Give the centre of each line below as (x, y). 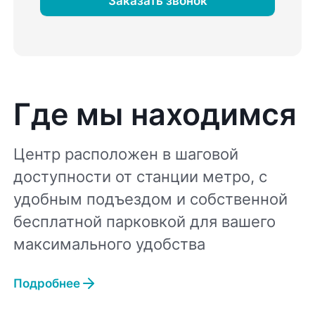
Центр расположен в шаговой (126, 154)
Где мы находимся (155, 114)
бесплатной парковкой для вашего (145, 221)
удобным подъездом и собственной (151, 199)
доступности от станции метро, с (141, 176)
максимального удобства (110, 244)
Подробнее (47, 284)
